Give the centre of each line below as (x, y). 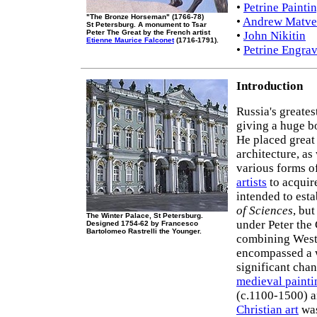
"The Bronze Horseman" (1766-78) (145, 17)
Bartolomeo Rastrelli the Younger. (144, 231)
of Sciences (265, 211)
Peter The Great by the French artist (148, 32)
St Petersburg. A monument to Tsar (146, 24)
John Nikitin (275, 36)
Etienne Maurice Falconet (130, 40)
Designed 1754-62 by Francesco (142, 223)
